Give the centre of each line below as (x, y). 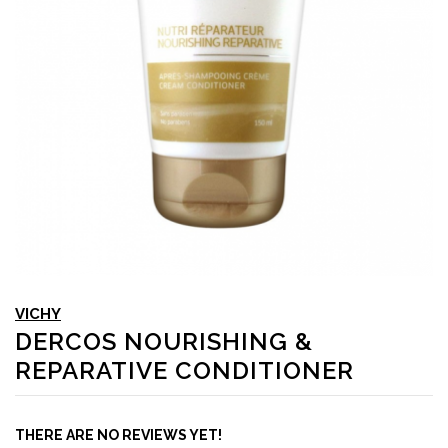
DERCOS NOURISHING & (164, 342)
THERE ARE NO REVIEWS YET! (118, 435)
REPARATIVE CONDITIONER (184, 371)
